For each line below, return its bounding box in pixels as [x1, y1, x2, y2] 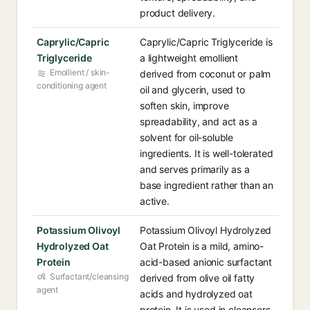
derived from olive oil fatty [140, 272, 255, 284]
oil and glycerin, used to [140, 84, 245, 95]
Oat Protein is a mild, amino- [140, 240, 264, 252]
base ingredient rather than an [140, 179, 273, 191]
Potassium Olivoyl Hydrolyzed [140, 224, 272, 236]
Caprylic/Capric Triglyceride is [140, 36, 273, 48]
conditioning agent [37, 80, 107, 91]
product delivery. [140, 7, 216, 19]
